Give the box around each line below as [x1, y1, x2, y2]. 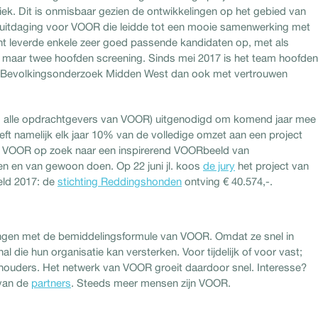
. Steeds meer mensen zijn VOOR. [71, 276, 231, 289]
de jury [203, 159, 235, 172]
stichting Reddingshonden [57, 175, 182, 187]
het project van [235, 159, 309, 172]
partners [31, 276, 71, 289]
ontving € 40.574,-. [182, 175, 273, 187]
